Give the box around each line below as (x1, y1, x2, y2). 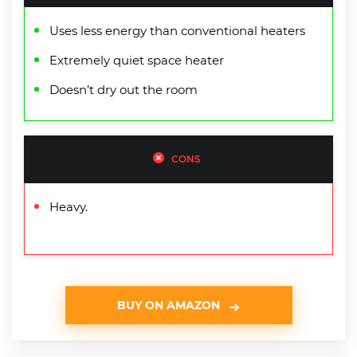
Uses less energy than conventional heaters (49, 22, 305, 38)
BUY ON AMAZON (117, 297, 220, 312)
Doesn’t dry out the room (49, 81, 198, 97)
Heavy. (49, 198, 88, 214)
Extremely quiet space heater (49, 52, 224, 68)
